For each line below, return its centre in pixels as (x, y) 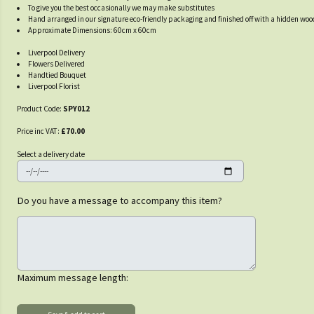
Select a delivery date (51, 155)
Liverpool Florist (54, 86)
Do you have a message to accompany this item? (120, 200)
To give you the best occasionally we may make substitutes (122, 8)
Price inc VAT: (39, 131)
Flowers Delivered (57, 64)
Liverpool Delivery (57, 53)
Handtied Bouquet (57, 75)
